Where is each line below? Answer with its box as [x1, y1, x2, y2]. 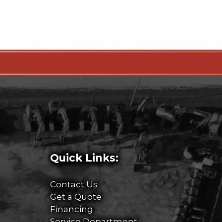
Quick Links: [50, 152, 118, 165]
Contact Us [50, 179, 98, 189]
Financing [50, 204, 93, 214]
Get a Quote [50, 191, 102, 202]
